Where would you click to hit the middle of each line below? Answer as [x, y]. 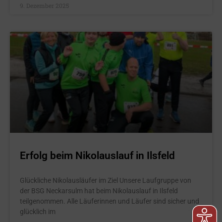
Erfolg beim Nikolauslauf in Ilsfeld [97, 156]
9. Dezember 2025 [44, 5]
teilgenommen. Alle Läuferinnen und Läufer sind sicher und [110, 201]
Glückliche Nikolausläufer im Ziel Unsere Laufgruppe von [106, 180]
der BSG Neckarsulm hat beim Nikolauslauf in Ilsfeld [99, 191]
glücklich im [38, 212]
